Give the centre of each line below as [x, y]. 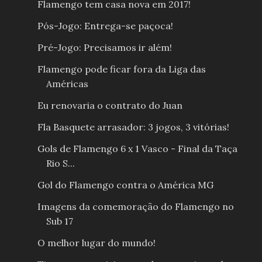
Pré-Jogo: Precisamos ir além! [104, 47]
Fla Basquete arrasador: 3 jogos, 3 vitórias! [133, 127]
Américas [67, 83]
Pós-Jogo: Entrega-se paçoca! [105, 25]
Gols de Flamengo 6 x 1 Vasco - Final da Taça [137, 148]
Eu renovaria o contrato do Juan [110, 105]
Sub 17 [59, 221]
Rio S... [60, 163]
